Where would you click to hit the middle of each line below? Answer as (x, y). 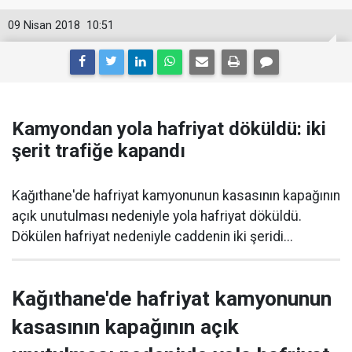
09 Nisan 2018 (44, 26)
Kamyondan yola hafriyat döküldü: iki (169, 129)
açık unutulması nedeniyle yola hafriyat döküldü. (157, 216)
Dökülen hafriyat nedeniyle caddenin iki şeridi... (152, 236)
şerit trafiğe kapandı (99, 151)
